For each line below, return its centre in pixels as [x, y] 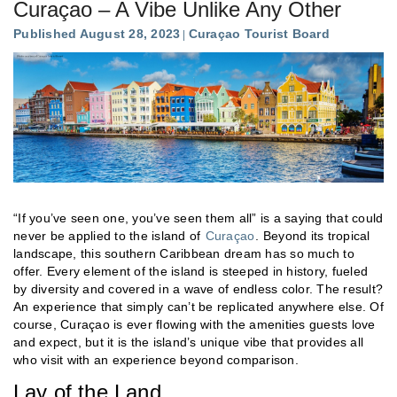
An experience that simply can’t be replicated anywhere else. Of [198, 306]
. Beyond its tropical [313, 235]
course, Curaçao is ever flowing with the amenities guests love [195, 324]
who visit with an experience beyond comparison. [156, 359]
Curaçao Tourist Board [259, 33]
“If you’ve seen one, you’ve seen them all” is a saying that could [198, 218]
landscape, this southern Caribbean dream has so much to [184, 253]
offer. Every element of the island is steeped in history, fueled [191, 271]
